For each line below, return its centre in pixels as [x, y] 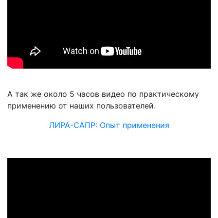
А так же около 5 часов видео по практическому [103, 94]
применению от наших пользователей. [82, 106]
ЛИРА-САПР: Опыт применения [109, 125]
